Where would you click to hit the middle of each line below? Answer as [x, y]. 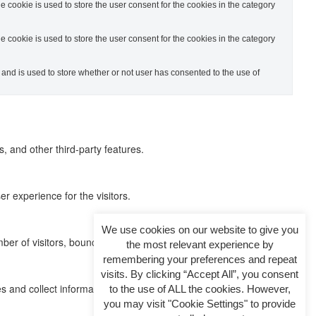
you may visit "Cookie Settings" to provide [200, 304]
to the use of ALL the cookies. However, [200, 289]
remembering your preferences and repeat [200, 259]
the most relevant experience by [200, 244]
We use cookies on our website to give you [200, 230]
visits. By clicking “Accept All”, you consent [200, 274]
